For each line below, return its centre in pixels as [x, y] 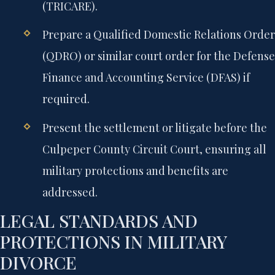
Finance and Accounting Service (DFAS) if [146, 78]
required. [66, 99]
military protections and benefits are [135, 170]
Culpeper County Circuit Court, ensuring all [154, 149]
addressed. [70, 192]
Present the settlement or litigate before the [154, 127]
